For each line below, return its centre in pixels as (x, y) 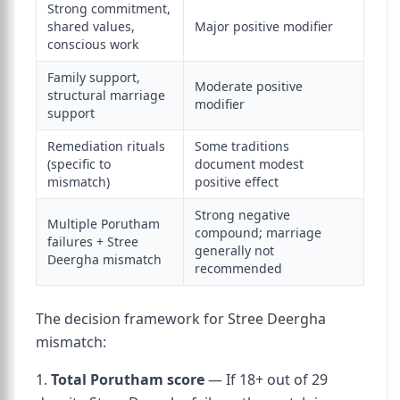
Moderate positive (249, 86)
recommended (238, 268)
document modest (249, 164)
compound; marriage (258, 233)
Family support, (94, 77)
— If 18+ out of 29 (266, 379)
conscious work (93, 44)
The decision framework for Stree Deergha (181, 319)
